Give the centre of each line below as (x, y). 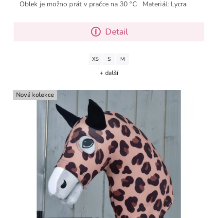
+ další (109, 73)
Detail (117, 32)
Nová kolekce (35, 95)
